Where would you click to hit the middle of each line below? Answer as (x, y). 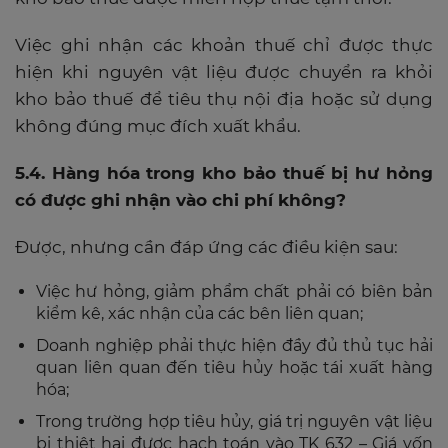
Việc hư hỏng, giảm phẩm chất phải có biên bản (234, 291)
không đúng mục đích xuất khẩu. (158, 125)
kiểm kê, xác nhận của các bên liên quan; (199, 313)
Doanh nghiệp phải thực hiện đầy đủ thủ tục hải (234, 345)
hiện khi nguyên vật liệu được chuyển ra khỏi (224, 71)
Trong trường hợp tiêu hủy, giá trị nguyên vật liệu (234, 421)
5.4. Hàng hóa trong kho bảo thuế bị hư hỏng (224, 172)
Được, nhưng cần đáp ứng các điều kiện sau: (206, 246)
